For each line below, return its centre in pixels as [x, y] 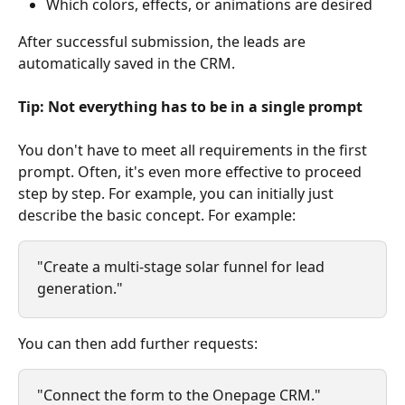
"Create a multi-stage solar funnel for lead [183, 266]
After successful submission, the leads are [164, 41]
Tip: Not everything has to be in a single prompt [190, 106]
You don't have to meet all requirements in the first [194, 150]
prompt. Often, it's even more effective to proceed [192, 171]
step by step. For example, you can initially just [178, 193]
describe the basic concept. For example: [157, 215]
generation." [80, 288]
